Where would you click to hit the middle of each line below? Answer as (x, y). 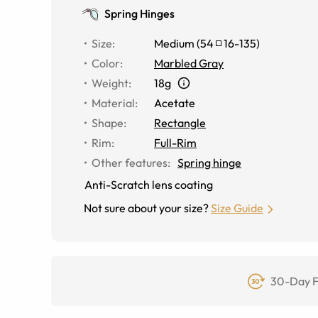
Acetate (175, 103)
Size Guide (237, 208)
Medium (174, 43)
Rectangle (180, 123)
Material (113, 103)
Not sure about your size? (146, 208)
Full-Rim (175, 143)
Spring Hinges (139, 13)
